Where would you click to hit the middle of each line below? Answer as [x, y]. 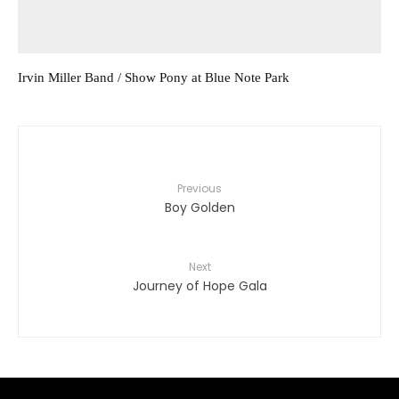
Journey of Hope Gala [199, 286]
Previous [199, 189]
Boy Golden [199, 208]
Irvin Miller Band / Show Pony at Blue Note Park [154, 78]
